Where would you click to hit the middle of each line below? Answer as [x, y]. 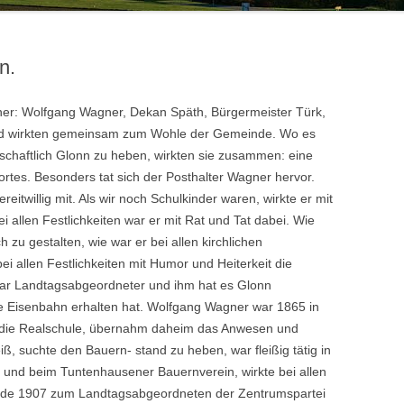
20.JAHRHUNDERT [47, 13]
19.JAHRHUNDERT [227, 71]
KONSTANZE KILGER [232, 43]
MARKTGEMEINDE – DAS [242, 50]
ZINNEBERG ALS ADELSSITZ [69, 50]
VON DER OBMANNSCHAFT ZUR [260, 28]
